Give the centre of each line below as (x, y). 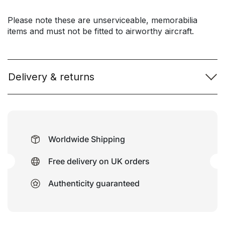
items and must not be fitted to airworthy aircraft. (101, 31)
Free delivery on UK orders (99, 161)
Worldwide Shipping (87, 139)
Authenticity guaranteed (94, 184)
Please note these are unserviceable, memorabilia (102, 20)
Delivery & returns (51, 77)
